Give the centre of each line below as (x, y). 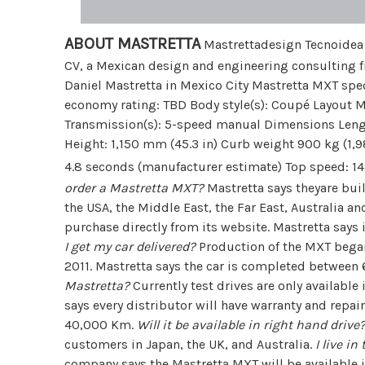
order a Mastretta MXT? (134, 188)
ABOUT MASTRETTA (133, 44)
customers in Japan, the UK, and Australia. (190, 345)
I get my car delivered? (130, 247)
